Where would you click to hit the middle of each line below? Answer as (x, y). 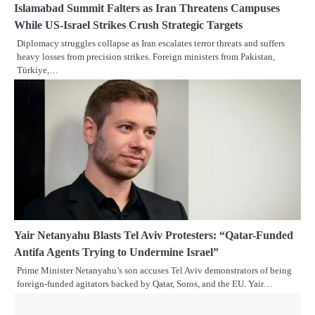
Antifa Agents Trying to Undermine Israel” (116, 252)
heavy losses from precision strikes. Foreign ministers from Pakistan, (146, 57)
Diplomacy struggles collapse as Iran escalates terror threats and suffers (151, 44)
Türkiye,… (38, 70)
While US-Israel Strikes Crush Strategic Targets (128, 25)
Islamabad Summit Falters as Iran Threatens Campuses (147, 8)
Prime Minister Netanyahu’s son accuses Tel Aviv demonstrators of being (154, 271)
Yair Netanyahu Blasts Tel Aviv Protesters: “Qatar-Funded (154, 236)
